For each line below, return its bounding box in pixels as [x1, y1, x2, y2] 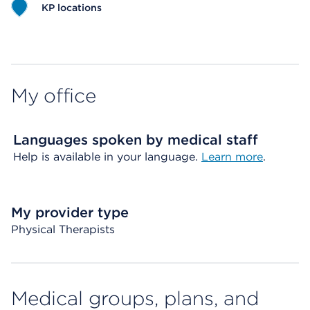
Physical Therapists [11, 223, 115, 236]
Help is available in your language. [13, 150, 201, 163]
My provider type [11, 204, 129, 221]
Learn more [201, 150, 263, 163]
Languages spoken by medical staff [13, 131, 258, 148]
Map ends [11, 37, 64, 51]
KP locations [42, 2, 102, 13]
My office [11, 84, 96, 107]
